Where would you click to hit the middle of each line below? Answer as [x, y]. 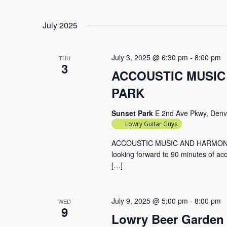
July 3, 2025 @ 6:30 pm [149, 57]
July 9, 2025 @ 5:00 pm [149, 201]
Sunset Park [133, 113]
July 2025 [60, 25]
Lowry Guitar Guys [151, 124]
